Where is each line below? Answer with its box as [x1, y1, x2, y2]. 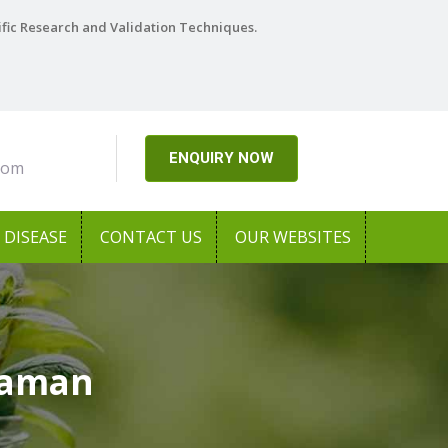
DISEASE [4, 226, 67, 248]
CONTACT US [100, 226, 202, 248]
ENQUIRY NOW [168, 149, 274, 168]
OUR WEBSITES [235, 226, 351, 248]
